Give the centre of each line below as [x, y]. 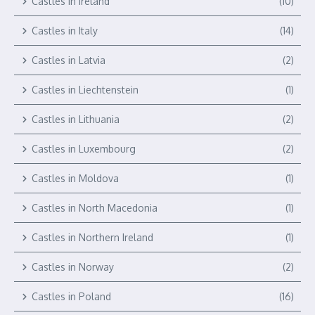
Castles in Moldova [75, 178]
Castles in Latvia [69, 60]
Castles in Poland [71, 296]
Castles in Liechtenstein [85, 90]
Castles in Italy [65, 31]
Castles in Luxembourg [84, 149]
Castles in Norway [73, 267]
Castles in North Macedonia [95, 208]
